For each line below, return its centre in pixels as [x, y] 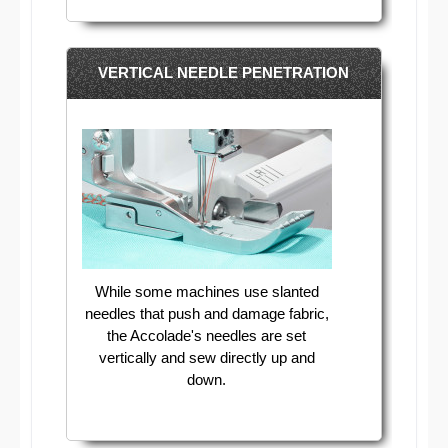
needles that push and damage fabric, [206, 313]
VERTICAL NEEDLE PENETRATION [224, 72]
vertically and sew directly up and [206, 357]
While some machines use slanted [206, 291]
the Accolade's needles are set [207, 335]
